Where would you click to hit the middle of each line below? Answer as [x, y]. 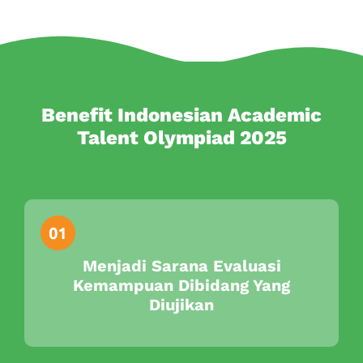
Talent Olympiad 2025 [181, 138]
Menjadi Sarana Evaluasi [181, 266]
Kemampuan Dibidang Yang [181, 285]
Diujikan [181, 305]
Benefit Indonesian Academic [181, 115]
